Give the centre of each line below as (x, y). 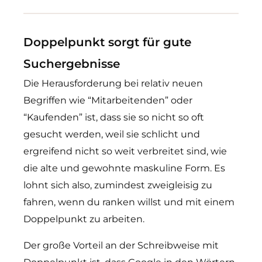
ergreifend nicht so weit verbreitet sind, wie (125, 151)
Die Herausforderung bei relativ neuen (113, 83)
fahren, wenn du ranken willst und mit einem (129, 202)
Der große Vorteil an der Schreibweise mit (121, 245)
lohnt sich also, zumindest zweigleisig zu (118, 185)
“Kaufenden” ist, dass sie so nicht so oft (114, 117)
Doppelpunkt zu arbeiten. (84, 219)
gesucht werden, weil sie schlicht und (112, 134)
